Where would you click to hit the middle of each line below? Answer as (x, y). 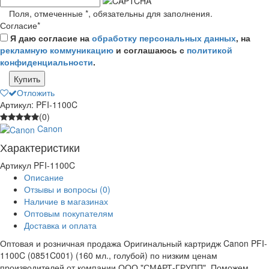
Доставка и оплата (60, 225)
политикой (210, 50)
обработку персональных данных (164, 38)
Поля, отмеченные (47, 13)
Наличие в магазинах (66, 201)
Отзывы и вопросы (62, 189)
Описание (44, 177)
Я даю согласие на (50, 38)
